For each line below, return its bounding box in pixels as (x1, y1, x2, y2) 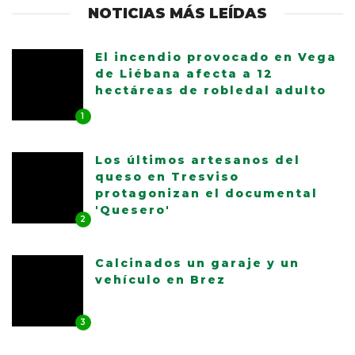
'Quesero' (95, 203, 170, 218)
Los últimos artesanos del (95, 153, 300, 168)
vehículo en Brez (95, 273, 226, 288)
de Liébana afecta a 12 (95, 67, 273, 82)
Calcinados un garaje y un (95, 256, 300, 271)
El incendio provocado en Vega (95, 50, 337, 65)
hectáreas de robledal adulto (95, 83, 326, 98)
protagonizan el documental (95, 186, 318, 201)
